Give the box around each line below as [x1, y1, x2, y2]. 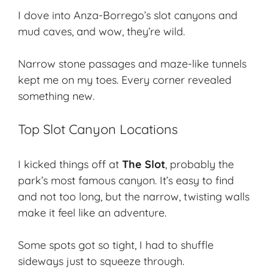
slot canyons [154, 8, 215, 23]
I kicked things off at [18, 157, 122, 172]
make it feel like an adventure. [18, 206, 166, 220]
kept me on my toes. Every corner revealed [18, 73, 232, 87]
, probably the [165, 157, 234, 172]
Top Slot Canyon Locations [18, 121, 178, 138]
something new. [18, 89, 95, 103]
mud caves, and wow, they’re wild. [18, 25, 185, 39]
